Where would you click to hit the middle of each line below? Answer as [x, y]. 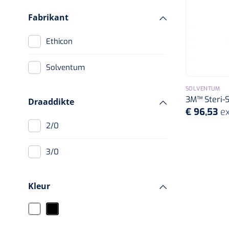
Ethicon [62, 41]
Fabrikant [48, 17]
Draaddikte [51, 102]
